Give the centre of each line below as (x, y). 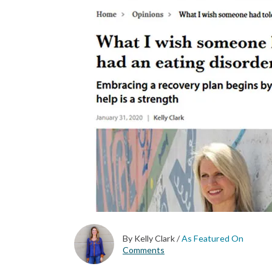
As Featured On (212, 239)
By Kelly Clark (150, 239)
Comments (144, 250)
